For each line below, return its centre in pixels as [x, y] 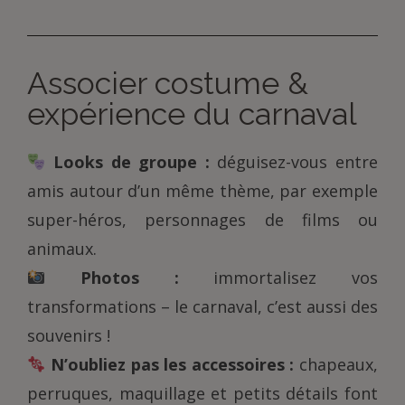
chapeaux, [336, 364]
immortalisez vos [278, 278]
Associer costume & [168, 83]
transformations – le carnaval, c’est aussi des [202, 306]
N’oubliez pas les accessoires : [173, 364]
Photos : [130, 278]
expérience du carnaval [192, 114]
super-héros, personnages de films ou [202, 220]
